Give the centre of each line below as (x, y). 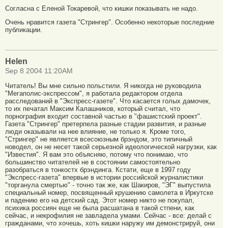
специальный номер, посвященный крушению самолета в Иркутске (109, 193)
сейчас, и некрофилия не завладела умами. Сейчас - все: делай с (108, 216)
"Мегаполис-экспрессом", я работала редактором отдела (94, 94)
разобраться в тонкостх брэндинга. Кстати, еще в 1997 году (98, 170)
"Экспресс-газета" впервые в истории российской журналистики (104, 178)
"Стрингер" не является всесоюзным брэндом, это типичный (99, 139)
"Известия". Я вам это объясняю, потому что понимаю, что (96, 155)
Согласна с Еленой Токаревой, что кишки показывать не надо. (102, 8)
